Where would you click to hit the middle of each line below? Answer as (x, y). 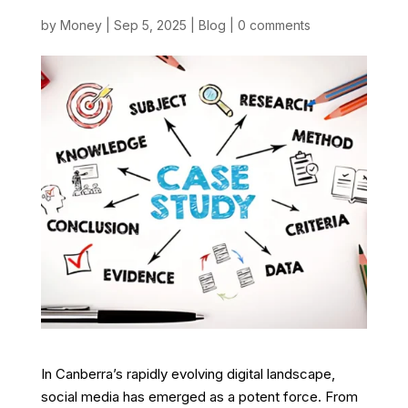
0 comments (274, 25)
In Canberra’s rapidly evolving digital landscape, (188, 374)
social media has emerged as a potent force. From (199, 397)
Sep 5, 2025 (150, 25)
